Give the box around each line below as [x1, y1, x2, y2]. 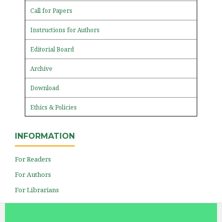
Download [30, 83, 59, 92]
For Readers [15, 154, 51, 164]
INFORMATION [15, 131, 75, 141]
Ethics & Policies [30, 103, 77, 111]
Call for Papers [30, 6, 72, 15]
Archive [30, 64, 53, 73]
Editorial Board [30, 45, 74, 54]
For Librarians [15, 185, 59, 194]
